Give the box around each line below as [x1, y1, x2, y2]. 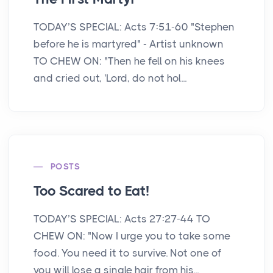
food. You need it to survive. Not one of [34, 247, 221, 260]
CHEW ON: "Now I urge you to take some [34, 230, 230, 243]
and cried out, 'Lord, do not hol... [34, 72, 186, 85]
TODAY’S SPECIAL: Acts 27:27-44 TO [34, 213, 210, 225]
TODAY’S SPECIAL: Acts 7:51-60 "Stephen [34, 21, 235, 34]
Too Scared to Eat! [34, 183, 149, 200]
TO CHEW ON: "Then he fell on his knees [34, 55, 225, 68]
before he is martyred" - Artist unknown [34, 38, 224, 51]
